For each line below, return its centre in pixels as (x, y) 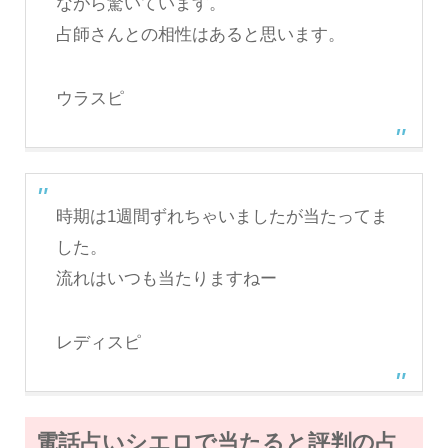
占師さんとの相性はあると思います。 (200, 35)
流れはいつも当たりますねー (166, 279)
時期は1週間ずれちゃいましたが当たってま (221, 217)
